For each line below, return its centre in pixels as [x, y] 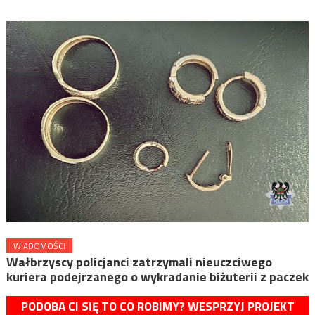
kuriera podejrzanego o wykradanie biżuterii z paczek [157, 276]
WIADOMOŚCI [39, 245]
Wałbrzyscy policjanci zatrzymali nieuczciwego [139, 262]
